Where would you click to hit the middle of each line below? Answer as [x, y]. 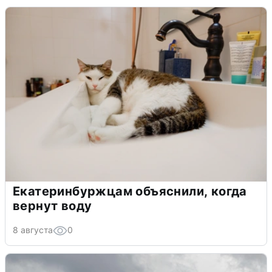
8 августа [33, 230]
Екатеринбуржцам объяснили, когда [130, 192]
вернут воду [53, 206]
